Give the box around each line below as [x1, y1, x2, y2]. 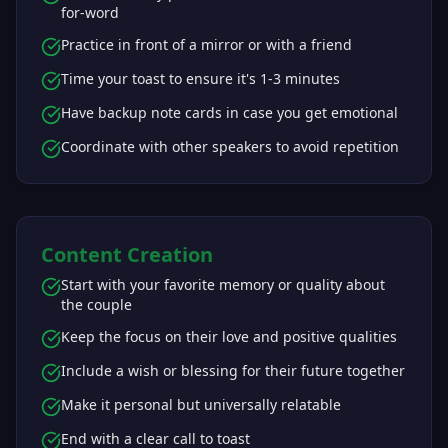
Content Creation [41, 241, 213, 268]
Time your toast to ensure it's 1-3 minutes [61, 69, 340, 88]
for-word [61, 3, 119, 22]
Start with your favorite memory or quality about [61, 275, 385, 294]
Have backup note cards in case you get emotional [61, 103, 398, 122]
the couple [61, 295, 132, 314]
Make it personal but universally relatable [61, 395, 341, 414]
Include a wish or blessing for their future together [61, 361, 405, 380]
